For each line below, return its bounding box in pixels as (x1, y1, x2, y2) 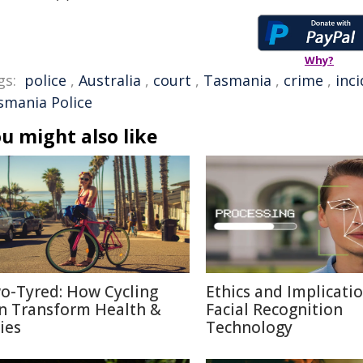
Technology (206, 317, 293, 338)
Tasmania (203, 70, 271, 90)
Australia (79, 70, 141, 90)
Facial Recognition (206, 299, 343, 320)
